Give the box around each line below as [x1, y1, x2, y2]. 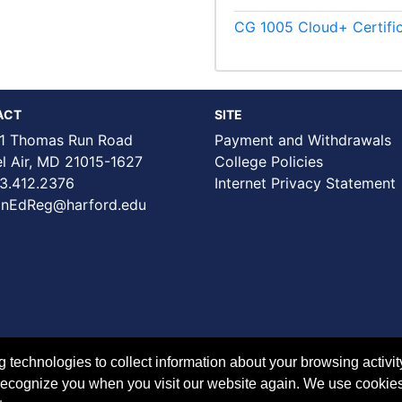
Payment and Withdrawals [214, 131, 391, 149]
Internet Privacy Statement [214, 174, 396, 192]
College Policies [214, 153, 323, 170]
